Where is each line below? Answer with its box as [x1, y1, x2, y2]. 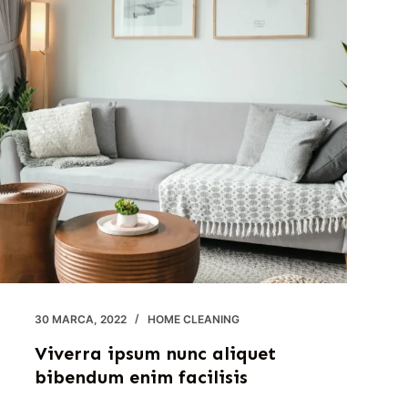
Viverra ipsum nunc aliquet [34, 342, 276, 365]
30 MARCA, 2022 [34, 312, 127, 327]
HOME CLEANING [147, 312, 240, 327]
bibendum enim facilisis [34, 366, 248, 389]
